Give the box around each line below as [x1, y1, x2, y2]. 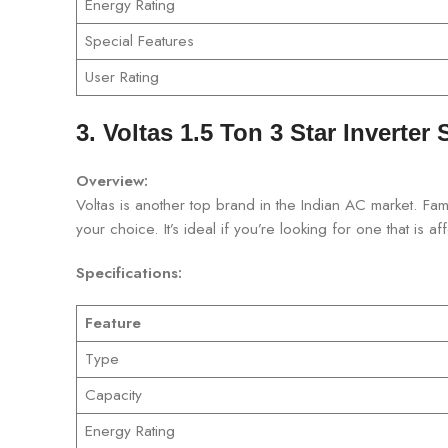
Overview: [76, 169, 148, 192]
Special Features [84, 29, 194, 52]
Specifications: [76, 261, 182, 284]
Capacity [84, 383, 142, 406]
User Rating [84, 65, 159, 88]
